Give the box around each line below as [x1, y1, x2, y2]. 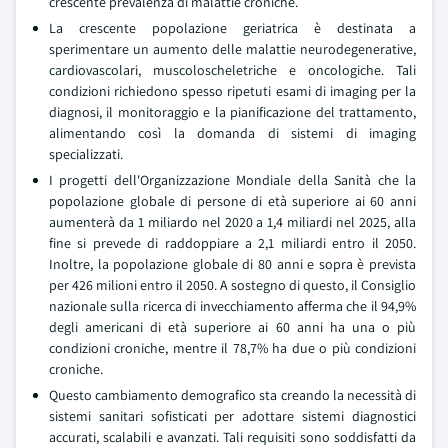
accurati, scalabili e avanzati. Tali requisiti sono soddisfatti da [49, 428, 416, 446]
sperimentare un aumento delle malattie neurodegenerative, [49, 40, 416, 58]
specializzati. [49, 145, 123, 163]
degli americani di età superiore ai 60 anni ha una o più [49, 318, 416, 336]
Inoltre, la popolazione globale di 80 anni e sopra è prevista [49, 255, 416, 273]
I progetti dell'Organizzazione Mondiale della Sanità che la [49, 171, 416, 189]
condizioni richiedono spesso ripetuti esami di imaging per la [49, 82, 416, 100]
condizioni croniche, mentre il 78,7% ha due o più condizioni [49, 339, 416, 357]
